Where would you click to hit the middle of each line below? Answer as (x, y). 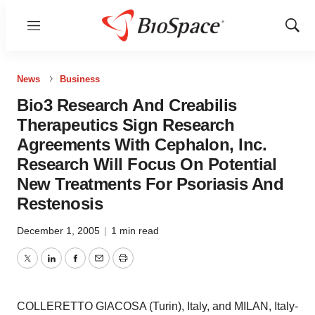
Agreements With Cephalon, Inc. (142, 144)
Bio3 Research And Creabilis (127, 105)
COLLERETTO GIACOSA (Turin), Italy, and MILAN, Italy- (157, 306)
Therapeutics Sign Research (126, 125)
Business (80, 79)
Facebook (99, 266)
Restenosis (60, 204)
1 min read (135, 231)
